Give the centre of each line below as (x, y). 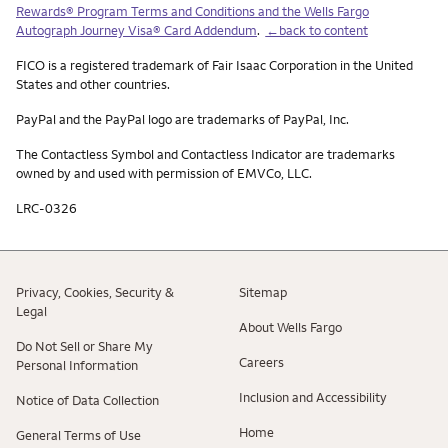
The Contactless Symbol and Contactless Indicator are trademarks (205, 153)
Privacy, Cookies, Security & (95, 291)
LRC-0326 (46, 207)
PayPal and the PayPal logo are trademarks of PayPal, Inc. (182, 118)
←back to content (316, 29)
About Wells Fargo (290, 326)
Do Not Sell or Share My (84, 345)
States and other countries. (93, 83)
